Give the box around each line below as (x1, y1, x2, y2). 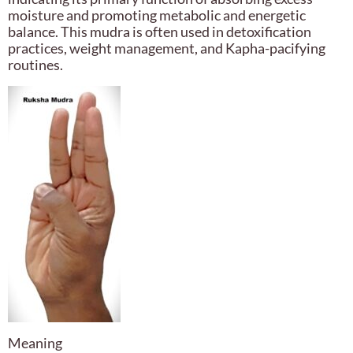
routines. (8, 56, 63, 74)
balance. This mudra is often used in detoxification (8, 23, 311, 41)
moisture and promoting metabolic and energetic (8, 6, 306, 24)
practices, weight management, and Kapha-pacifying (8, 39, 325, 58)
